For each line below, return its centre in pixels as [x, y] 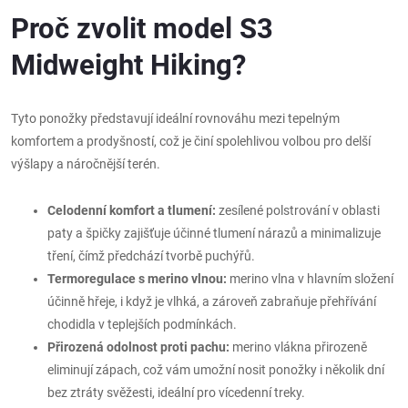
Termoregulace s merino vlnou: [137, 278]
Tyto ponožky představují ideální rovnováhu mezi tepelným [175, 118]
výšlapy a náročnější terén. [86, 163]
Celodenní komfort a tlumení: [132, 210]
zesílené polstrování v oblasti [298, 210]
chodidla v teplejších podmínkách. [142, 324]
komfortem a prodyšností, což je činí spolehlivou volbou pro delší [191, 141]
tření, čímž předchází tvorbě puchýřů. [151, 255]
